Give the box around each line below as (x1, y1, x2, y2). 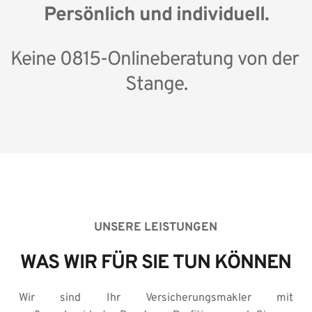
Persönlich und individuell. (43, 3, 269, 28)
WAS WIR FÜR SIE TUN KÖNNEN (20, 251, 292, 276)
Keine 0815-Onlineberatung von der (10, 47, 299, 72)
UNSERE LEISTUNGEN (94, 220, 218, 235)
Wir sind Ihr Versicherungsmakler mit (18, 291, 294, 305)
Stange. (125, 72, 187, 97)
